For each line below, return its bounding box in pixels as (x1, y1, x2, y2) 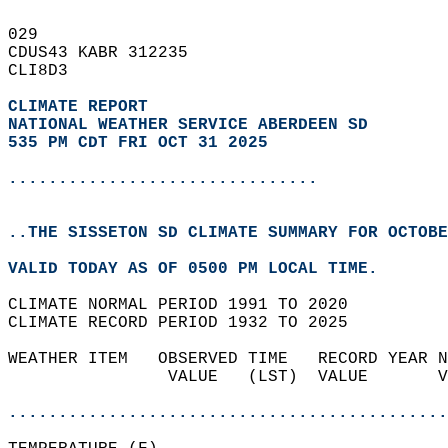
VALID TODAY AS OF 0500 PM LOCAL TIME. (8, 260, 398, 278)
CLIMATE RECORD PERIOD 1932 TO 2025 (8, 314, 368, 332)
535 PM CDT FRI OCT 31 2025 (8, 134, 268, 152)
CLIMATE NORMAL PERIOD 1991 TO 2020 (8, 296, 368, 314)
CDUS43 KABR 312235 (8, 44, 208, 62)
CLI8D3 (8, 62, 88, 80)
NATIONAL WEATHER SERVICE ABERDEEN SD (8, 116, 368, 134)
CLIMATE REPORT (8, 98, 158, 116)
